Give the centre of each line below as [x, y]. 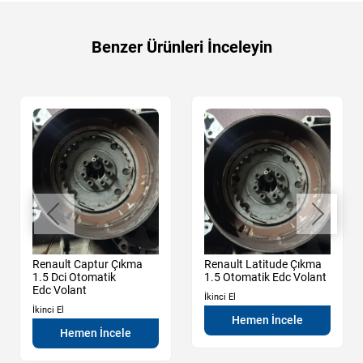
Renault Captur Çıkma [88, 264]
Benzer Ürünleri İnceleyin [181, 47]
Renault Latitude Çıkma [263, 264]
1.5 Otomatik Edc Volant [265, 277]
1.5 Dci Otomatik [74, 277]
